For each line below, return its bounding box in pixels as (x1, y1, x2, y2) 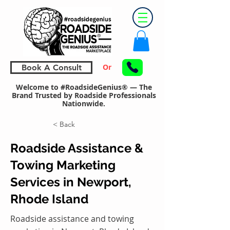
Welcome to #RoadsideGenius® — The (15, 82, 152, 92)
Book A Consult (21, 62, 82, 72)
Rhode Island (10, 191, 88, 206)
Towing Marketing (10, 157, 116, 172)
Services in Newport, (10, 174, 131, 189)
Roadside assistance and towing (10, 213, 134, 224)
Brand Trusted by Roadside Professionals (11, 90, 156, 100)
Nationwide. (62, 98, 105, 108)
